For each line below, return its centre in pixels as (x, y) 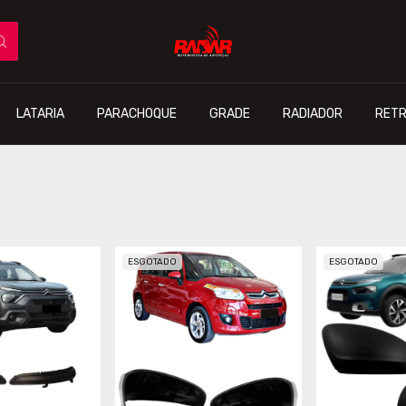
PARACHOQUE (136, 113)
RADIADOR (312, 113)
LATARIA (40, 113)
